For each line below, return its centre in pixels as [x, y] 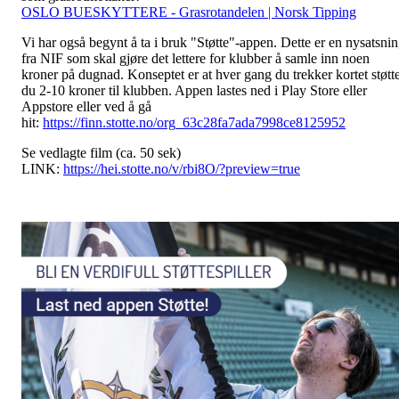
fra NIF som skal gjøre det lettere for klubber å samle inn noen [195, 59]
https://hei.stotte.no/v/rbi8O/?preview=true [182, 169]
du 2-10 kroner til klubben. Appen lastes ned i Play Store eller [194, 91]
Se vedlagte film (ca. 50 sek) [101, 153]
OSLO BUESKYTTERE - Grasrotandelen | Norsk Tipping [189, 12]
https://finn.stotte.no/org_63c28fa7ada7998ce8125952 [194, 123]
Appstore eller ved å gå [86, 107]
